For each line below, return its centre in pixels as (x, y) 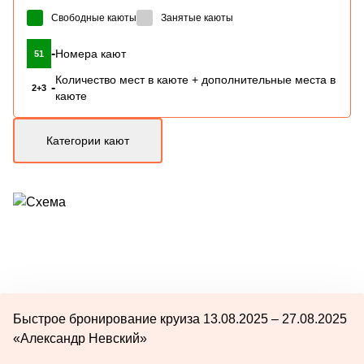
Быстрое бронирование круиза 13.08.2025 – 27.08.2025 (180, 318)
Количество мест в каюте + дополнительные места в (195, 79)
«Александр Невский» (80, 338)
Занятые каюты (197, 17)
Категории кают (88, 140)
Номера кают (91, 53)
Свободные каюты (94, 17)
